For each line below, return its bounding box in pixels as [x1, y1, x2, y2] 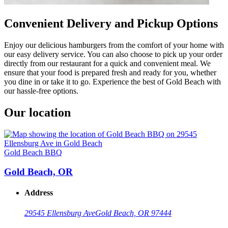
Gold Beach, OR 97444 [95, 208, 172, 217]
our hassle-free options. [4, 86, 78, 95]
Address [24, 188, 53, 197]
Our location [4, 105, 71, 119]
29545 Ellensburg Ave [24, 208, 95, 217]
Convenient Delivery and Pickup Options [4, 16, 218, 30]
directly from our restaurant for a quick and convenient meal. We [4, 59, 211, 68]
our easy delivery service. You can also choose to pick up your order [4, 49, 222, 59]
